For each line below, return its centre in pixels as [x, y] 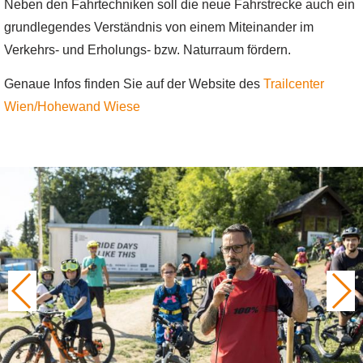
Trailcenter [294, 84]
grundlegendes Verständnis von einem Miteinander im [159, 27]
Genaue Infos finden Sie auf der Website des [134, 84]
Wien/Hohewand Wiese [72, 107]
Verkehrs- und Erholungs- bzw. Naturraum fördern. [147, 50]
